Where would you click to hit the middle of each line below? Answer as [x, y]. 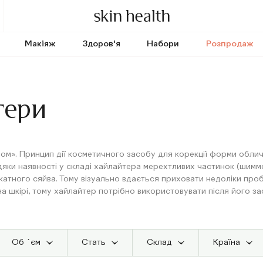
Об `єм [26, 242]
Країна [226, 242]
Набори [163, 44]
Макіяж [40, 44]
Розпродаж [230, 44]
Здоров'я [101, 44]
